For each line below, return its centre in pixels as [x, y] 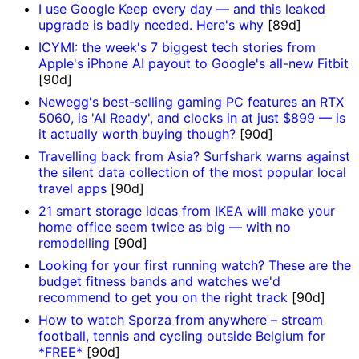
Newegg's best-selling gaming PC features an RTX [191, 102]
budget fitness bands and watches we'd [159, 282]
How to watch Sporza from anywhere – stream [181, 320]
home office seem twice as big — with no [165, 227]
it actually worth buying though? [139, 134]
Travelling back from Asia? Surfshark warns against [194, 157]
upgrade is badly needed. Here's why [153, 25]
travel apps [75, 189]
